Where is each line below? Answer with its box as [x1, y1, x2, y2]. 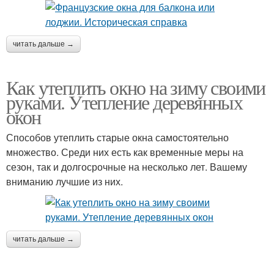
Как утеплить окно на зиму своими [6, 74, 265, 101]
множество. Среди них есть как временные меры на [6, 145, 243, 160]
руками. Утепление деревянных [6, 89, 243, 116]
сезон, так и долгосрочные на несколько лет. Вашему [6, 160, 247, 174]
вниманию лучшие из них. [6, 174, 123, 189]
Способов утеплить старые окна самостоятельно [6, 130, 229, 145]
